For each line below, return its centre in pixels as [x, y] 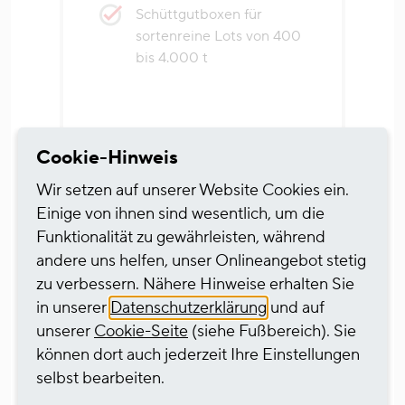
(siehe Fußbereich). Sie [272, 331]
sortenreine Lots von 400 [218, 37]
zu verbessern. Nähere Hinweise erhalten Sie [195, 284]
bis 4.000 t [172, 58]
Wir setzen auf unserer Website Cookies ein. [193, 190]
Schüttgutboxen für [199, 15]
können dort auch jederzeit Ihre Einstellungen [198, 355]
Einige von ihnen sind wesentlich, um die [180, 214]
